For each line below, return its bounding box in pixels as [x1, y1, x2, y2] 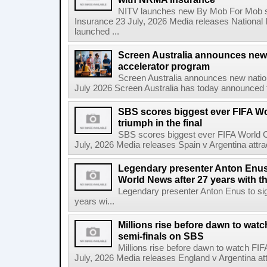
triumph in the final [118, 117, 202, 128]
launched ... [74, 27, 119, 36]
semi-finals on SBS [118, 231, 204, 241]
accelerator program [118, 61, 210, 72]
